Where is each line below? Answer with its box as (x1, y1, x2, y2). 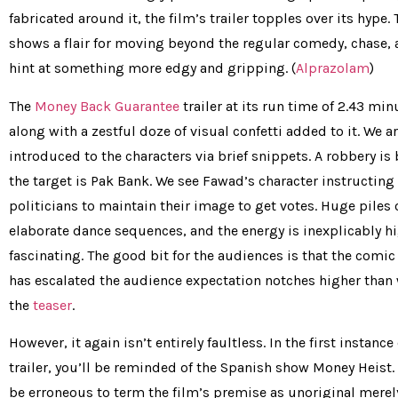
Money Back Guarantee (35, 97, 179, 115)
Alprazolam (296, 60, 370, 77)
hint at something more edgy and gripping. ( (9, 60, 296, 77)
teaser (33, 296, 72, 314)
